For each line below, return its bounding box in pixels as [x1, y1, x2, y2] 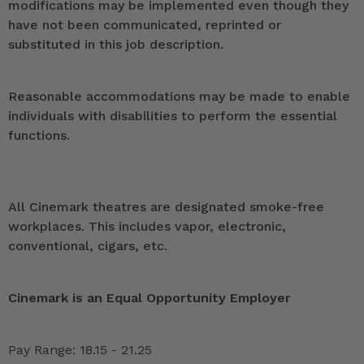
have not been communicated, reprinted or [8, 17, 281, 33]
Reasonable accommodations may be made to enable [8, 89, 350, 105]
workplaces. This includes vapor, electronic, [8, 219, 286, 235]
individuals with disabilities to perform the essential [8, 108, 337, 124]
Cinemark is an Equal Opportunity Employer [8, 290, 291, 306]
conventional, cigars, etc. [8, 238, 167, 254]
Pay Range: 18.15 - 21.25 [8, 342, 152, 358]
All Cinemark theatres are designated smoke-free [8, 199, 324, 215]
